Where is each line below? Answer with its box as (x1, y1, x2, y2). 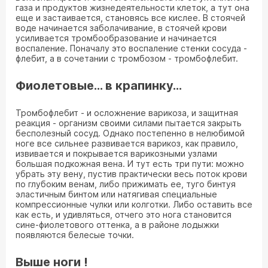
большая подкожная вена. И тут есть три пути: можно (16, 159, 244, 169)
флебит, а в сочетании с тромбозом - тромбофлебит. (16, 53, 238, 63)
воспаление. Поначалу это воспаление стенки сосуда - (16, 43, 247, 53)
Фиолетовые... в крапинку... (16, 78, 182, 93)
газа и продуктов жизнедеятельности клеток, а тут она (16, 2, 249, 13)
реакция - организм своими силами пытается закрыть (16, 118, 242, 128)
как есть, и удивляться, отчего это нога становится (16, 209, 232, 220)
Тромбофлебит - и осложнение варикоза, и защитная (16, 108, 238, 118)
